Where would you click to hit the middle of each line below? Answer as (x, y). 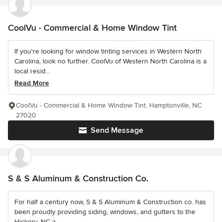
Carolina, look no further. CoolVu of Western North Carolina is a (111, 61)
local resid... (32, 71)
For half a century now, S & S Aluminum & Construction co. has (110, 202)
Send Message (117, 131)
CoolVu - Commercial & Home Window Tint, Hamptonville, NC (109, 106)
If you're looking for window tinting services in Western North (108, 52)
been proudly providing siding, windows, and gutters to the (105, 212)
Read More (32, 83)
